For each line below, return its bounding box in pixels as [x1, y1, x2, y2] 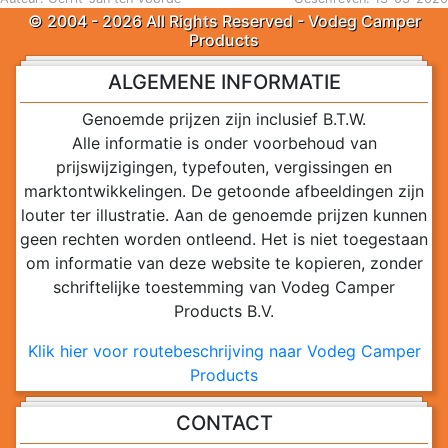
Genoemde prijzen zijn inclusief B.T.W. [82, 109, 366, 130]
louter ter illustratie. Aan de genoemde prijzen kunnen [21, 205, 427, 226]
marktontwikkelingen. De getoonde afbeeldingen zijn [24, 181, 424, 202]
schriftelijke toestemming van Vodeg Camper [53, 277, 395, 298]
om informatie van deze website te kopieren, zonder [25, 253, 423, 274]
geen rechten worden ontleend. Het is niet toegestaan [20, 229, 428, 250]
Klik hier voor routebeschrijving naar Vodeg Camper [27, 341, 421, 362]
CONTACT [175, 411, 273, 436]
